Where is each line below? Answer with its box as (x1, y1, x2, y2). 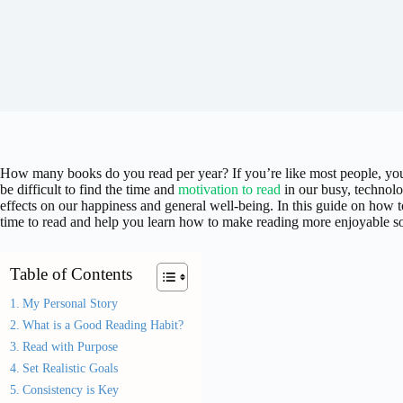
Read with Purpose (22, 339, 118, 354)
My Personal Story (22, 296, 118, 310)
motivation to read (178, 182, 281, 197)
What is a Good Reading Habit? (22, 318, 184, 332)
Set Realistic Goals (22, 361, 118, 375)
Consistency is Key (22, 382, 119, 397)
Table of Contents (10, 264, 132, 283)
